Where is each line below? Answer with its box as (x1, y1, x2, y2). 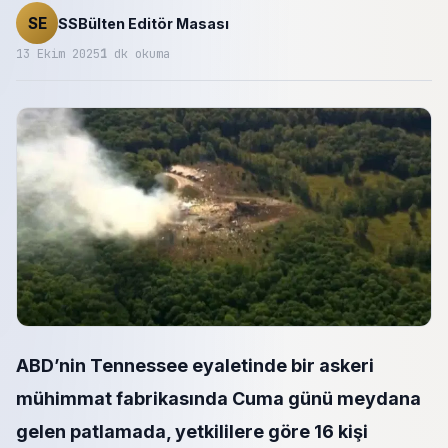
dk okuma (107, 46, 170, 62)
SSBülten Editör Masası (58, 15, 229, 32)
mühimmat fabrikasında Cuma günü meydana (16, 388, 421, 409)
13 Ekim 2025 (16, 46, 100, 62)
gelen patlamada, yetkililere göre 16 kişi (16, 421, 368, 442)
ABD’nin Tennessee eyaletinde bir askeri (16, 355, 374, 376)
